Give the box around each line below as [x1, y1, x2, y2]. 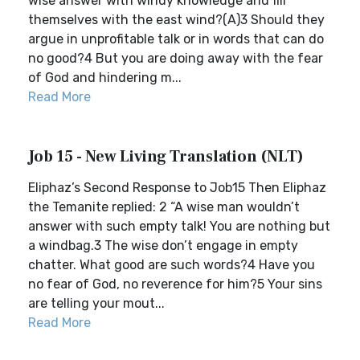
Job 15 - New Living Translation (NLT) [28, 146, 304, 167]
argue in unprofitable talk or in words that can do [28, 31, 324, 47]
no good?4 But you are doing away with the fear [28, 51, 323, 66]
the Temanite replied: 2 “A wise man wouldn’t [28, 199, 300, 215]
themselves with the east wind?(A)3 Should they [28, 12, 325, 27]
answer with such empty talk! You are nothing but [28, 219, 330, 234]
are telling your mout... [28, 296, 165, 311]
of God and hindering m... [28, 70, 182, 85]
